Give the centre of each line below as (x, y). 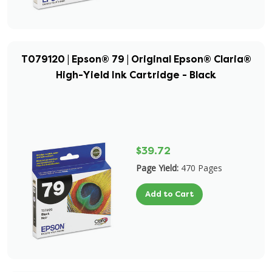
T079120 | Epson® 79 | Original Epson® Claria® (136, 59)
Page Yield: (157, 168)
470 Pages (202, 168)
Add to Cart (169, 194)
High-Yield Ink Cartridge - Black (136, 75)
